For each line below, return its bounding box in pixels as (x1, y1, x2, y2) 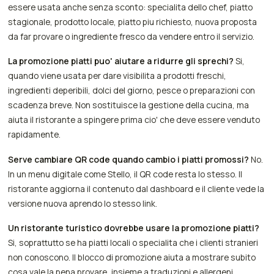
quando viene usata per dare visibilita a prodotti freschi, (8, 70, 227, 82)
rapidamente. (8, 128, 61, 141)
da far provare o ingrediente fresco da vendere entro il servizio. (8, 31, 255, 43)
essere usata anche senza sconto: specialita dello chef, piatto (8, 1, 253, 13)
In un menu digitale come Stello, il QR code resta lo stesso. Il (8, 168, 243, 180)
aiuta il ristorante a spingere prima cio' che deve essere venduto (8, 114, 261, 126)
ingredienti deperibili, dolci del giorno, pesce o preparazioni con (8, 84, 256, 97)
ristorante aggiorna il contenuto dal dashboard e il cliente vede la (8, 182, 265, 194)
